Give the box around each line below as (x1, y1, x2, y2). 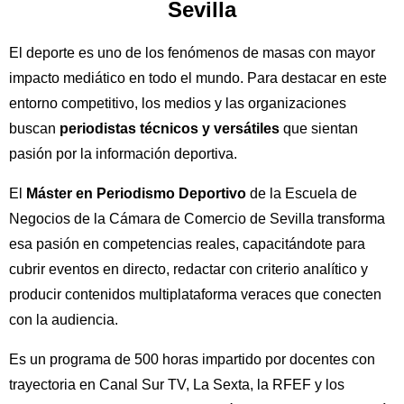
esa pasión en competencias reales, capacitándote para (9, 236, 365, 252)
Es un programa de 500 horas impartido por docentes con (9, 352, 375, 368)
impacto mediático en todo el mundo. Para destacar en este (9, 70, 387, 87)
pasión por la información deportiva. (9, 146, 237, 162)
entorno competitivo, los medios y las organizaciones (9, 96, 346, 112)
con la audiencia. (9, 312, 118, 328)
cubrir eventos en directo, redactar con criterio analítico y (9, 262, 368, 278)
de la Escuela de (246, 186, 357, 202)
